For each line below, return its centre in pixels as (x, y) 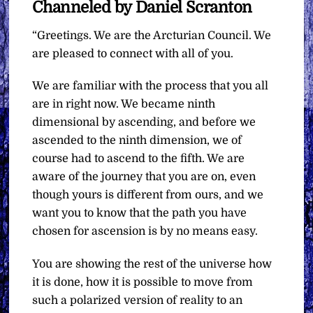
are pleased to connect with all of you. (133, 53)
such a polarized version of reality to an (138, 301)
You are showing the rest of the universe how (152, 264)
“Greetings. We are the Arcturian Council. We (152, 35)
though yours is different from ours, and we (148, 195)
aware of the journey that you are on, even (144, 177)
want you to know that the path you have (140, 213)
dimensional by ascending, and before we (144, 123)
